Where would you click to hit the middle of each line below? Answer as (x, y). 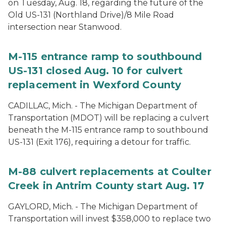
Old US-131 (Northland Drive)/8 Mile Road (91, 15)
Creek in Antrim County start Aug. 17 (106, 186)
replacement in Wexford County (95, 85)
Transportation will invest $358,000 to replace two (109, 219)
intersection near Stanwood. (65, 27)
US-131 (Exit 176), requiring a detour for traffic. (99, 142)
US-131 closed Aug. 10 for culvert (96, 71)
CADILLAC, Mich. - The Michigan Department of (103, 106)
